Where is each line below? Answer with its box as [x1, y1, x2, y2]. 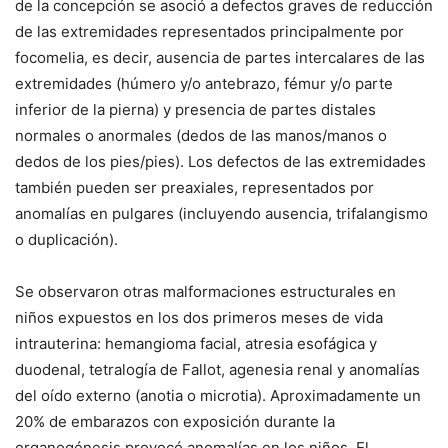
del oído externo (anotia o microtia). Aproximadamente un [15, 385, 421, 405]
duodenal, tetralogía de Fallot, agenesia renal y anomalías [15, 359, 420, 379]
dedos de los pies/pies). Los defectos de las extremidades [15, 151, 426, 171]
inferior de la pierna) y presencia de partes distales [15, 99, 376, 119]
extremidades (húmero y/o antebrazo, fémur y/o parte [15, 73, 393, 93]
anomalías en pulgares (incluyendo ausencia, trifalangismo [15, 203, 428, 223]
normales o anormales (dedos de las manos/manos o [15, 125, 387, 145]
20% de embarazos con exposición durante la [15, 411, 335, 431]
